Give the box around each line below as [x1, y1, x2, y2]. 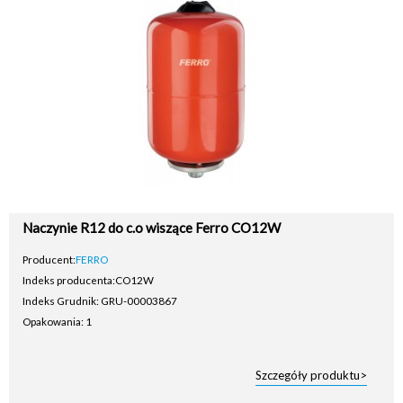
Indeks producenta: [22, 273, 115, 286]
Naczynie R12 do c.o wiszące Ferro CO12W [22, 219, 281, 236]
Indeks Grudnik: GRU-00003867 [22, 293, 177, 307]
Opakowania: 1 [22, 314, 92, 327]
